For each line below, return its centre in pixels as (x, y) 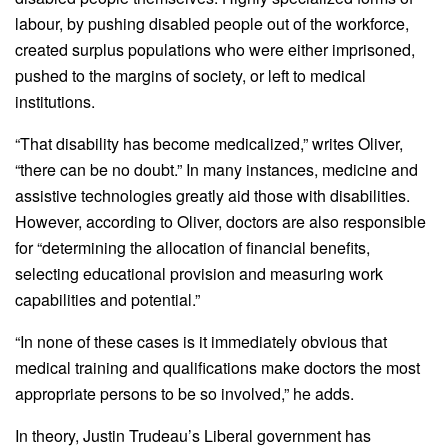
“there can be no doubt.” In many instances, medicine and (216, 170)
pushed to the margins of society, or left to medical (190, 76)
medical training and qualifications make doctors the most (217, 368)
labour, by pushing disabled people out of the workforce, (212, 24)
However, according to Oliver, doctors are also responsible (220, 222)
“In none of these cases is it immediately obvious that (201, 342)
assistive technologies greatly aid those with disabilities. (212, 196)
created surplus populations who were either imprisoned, (215, 50)
